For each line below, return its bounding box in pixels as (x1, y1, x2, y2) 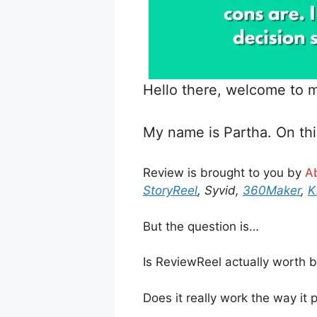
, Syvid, (197, 183, 243, 198)
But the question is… (143, 219, 259, 234)
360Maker (243, 183, 301, 198)
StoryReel (143, 183, 197, 198)
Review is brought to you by (143, 166, 305, 180)
